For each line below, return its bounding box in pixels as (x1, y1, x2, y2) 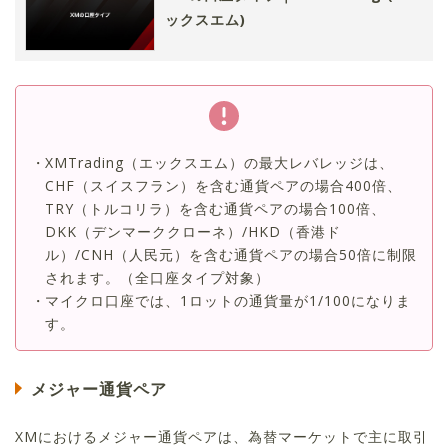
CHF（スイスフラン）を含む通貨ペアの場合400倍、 (45, 175, 402, 195)
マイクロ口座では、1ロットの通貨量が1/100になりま (45, 290, 411, 310)
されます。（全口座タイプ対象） (45, 267, 270, 287)
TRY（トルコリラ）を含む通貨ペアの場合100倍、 (45, 198, 386, 218)
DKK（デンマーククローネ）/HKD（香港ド (45, 221, 341, 241)
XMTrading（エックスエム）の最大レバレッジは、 (45, 152, 394, 172)
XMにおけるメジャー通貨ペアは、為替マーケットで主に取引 (15, 426, 428, 446)
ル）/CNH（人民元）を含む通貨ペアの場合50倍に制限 (45, 244, 417, 264)
